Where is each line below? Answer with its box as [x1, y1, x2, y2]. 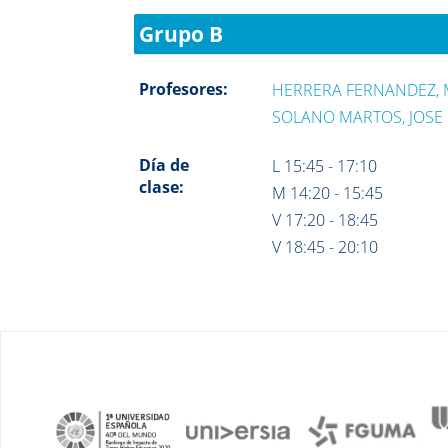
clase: [139, 175, 185, 198]
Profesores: [139, 77, 229, 100]
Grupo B [139, 19, 224, 48]
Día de [139, 153, 190, 176]
